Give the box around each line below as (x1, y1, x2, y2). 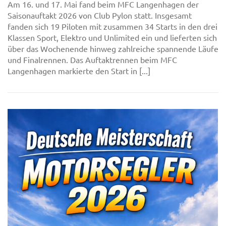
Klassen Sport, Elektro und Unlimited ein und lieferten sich (8, 32, 217, 43)
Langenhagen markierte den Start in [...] (8, 66, 150, 76)
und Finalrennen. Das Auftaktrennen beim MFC (8, 54, 177, 65)
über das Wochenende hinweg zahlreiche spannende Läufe (8, 43, 218, 54)
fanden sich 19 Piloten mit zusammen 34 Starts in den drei (8, 21, 217, 32)
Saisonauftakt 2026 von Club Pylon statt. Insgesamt (8, 10, 192, 21)
